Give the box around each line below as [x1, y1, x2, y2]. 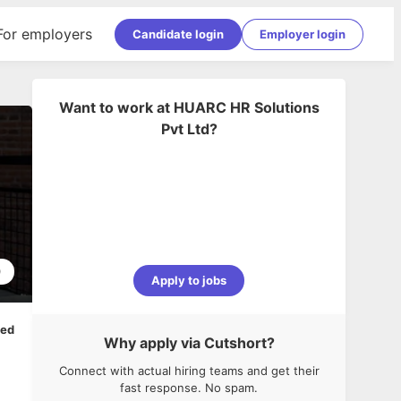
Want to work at [58, 98, 170, 116]
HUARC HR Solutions [173, 98, 320, 116]
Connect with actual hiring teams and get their [58, 363, 320, 378]
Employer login [260, 26, 346, 41]
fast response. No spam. [120, 380, 258, 395]
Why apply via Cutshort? [103, 334, 275, 352]
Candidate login [132, 26, 224, 41]
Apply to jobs [151, 273, 226, 287]
